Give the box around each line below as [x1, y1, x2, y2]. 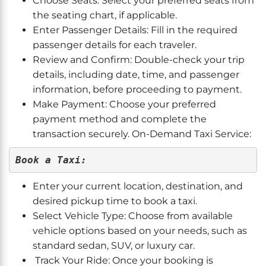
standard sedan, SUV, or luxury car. [33, 240, 195, 251]
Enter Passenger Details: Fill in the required [33, 24, 237, 36]
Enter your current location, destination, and [33, 180, 243, 192]
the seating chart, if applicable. [33, 9, 177, 21]
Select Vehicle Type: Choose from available [33, 210, 233, 221]
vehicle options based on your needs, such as [33, 225, 247, 236]
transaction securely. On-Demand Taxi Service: [33, 128, 254, 140]
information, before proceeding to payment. [33, 84, 242, 95]
